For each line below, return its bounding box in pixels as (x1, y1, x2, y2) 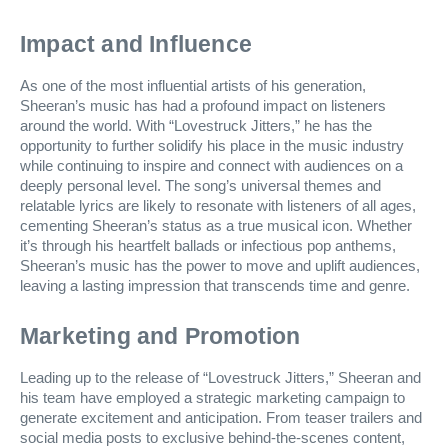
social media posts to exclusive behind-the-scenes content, (20, 429, 405, 446)
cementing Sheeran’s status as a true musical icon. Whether (20, 217, 412, 234)
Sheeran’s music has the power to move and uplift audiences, (20, 257, 420, 274)
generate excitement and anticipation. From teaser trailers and (20, 409, 422, 426)
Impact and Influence (20, 30, 252, 57)
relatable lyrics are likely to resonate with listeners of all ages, (20, 197, 416, 214)
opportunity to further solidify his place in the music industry (20, 137, 404, 154)
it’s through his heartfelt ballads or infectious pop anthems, (20, 237, 396, 254)
